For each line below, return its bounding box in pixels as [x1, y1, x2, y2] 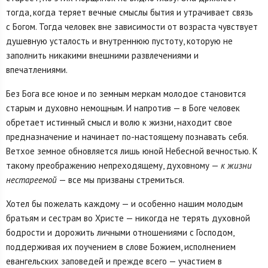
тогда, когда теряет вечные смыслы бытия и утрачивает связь [6, 7, 253, 19]
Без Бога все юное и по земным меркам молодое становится [6, 88, 246, 100]
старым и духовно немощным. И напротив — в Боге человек [6, 102, 240, 114]
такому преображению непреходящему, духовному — [6, 160, 221, 172]
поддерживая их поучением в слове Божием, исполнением [6, 241, 236, 253]
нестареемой [6, 174, 57, 186]
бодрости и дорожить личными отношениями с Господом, [6, 227, 234, 239]
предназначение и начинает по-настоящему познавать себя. [6, 131, 248, 143]
